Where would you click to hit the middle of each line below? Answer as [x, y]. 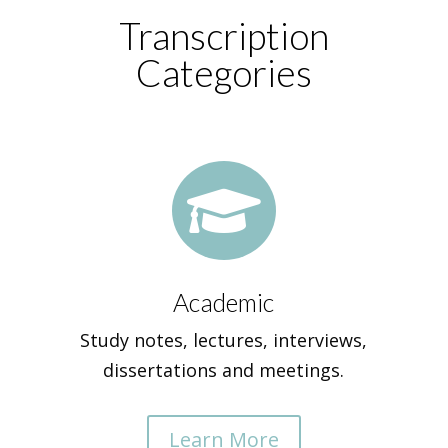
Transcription [223, 35]
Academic [224, 302]
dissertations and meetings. [224, 370]
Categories [223, 72]
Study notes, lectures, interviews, [224, 340]
